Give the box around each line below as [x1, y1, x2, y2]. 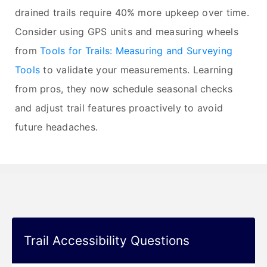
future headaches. [15, 120, 98, 133]
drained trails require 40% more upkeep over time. [15, 6, 249, 18]
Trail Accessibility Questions [24, 232, 190, 248]
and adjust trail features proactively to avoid [15, 101, 223, 114]
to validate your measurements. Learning [40, 63, 233, 76]
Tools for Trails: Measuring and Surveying [40, 44, 233, 57]
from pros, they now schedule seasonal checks [15, 82, 233, 95]
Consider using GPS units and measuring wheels [15, 25, 238, 38]
